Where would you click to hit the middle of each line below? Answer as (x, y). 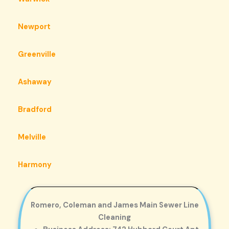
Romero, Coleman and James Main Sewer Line (114, 205)
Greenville (37, 54)
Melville (32, 137)
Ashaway (35, 82)
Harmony (35, 165)
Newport (34, 27)
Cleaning (114, 217)
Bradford (35, 109)
